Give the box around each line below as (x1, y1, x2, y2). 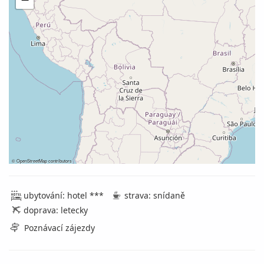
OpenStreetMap (16, 157, 47, 164)
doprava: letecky (24, 204, 88, 216)
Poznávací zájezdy (24, 222, 95, 233)
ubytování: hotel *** (24, 190, 104, 201)
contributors (47, 157, 72, 164)
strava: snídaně (124, 190, 185, 201)
